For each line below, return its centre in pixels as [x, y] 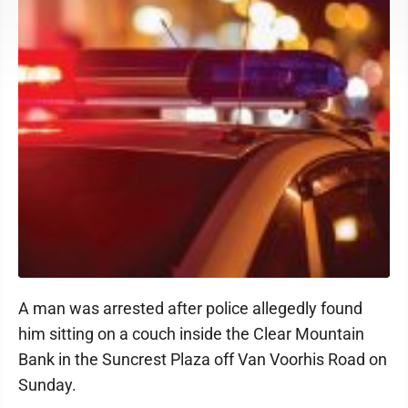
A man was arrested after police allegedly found [190, 308]
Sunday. [47, 385]
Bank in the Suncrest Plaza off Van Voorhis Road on [203, 359]
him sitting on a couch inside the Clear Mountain [191, 334]
